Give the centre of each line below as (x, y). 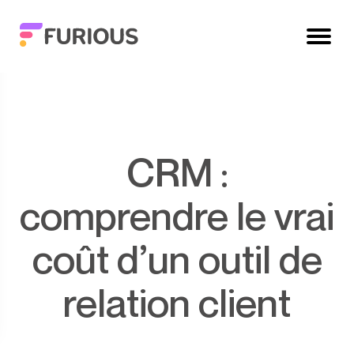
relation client (177, 302)
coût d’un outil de (177, 258)
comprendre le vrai (177, 215)
